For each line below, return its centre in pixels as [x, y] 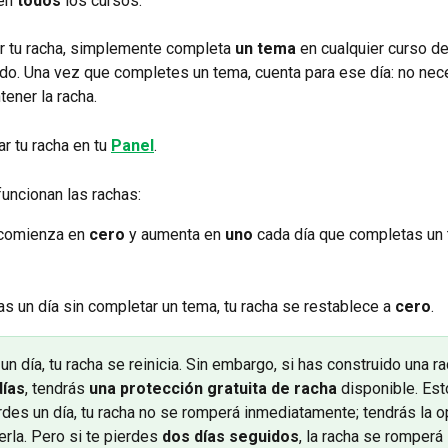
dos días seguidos [230, 436]
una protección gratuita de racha [213, 388]
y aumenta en [175, 235]
